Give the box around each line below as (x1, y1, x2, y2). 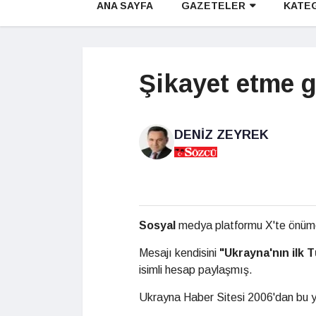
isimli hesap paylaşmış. (139, 264, 253, 276)
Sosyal (139, 219, 176, 231)
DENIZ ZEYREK (174, 128, 269, 142)
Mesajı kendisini (139, 247, 219, 259)
